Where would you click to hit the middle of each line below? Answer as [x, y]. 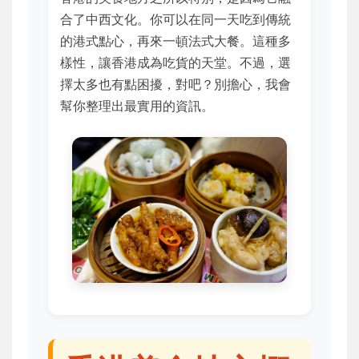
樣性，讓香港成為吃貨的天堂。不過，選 [175, 63]
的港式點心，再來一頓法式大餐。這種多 [175, 41]
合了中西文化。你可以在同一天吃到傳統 [175, 19]
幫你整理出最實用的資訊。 [137, 106]
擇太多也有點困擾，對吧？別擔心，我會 [175, 84]
